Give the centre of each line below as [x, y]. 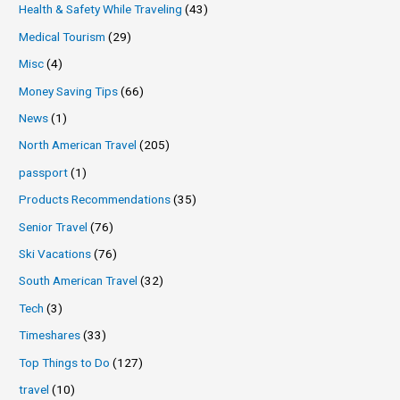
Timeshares [50, 335]
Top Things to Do [65, 362]
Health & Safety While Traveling [101, 9]
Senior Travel [54, 226]
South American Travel [79, 281]
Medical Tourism [62, 36]
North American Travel [78, 145]
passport [44, 172]
